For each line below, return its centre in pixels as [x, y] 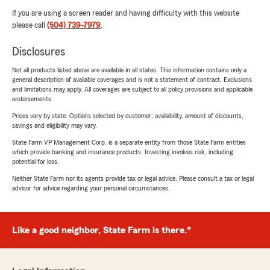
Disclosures [39, 52]
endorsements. [33, 99]
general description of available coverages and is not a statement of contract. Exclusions [132, 80]
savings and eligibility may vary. [55, 126]
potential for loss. [36, 162]
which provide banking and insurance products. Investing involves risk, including [123, 152]
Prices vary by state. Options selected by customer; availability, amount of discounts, [128, 116]
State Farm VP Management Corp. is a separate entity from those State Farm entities [129, 143]
